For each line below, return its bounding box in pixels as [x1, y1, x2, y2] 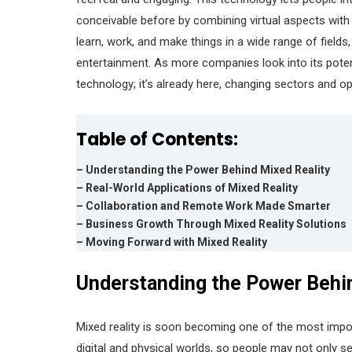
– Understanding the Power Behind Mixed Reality [76, 163, 330, 176]
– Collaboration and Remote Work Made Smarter [76, 199, 331, 212]
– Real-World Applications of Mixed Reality [76, 181, 298, 194]
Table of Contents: [76, 126, 238, 152]
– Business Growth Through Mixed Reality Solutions [76, 217, 346, 230]
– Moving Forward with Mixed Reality [76, 235, 267, 248]
